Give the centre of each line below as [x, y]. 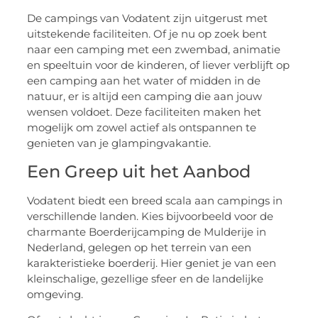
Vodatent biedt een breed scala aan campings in [155, 200]
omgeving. [55, 294]
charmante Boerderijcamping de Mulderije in [147, 231]
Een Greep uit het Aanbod [139, 171]
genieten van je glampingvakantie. [119, 143]
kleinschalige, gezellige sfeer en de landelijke [146, 278]
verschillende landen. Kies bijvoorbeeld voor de [150, 216]
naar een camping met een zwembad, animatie [154, 50]
